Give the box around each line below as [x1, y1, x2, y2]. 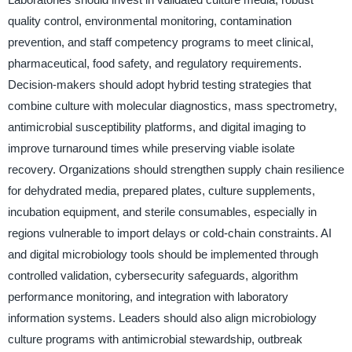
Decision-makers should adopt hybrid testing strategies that [7, 77, 311, 91]
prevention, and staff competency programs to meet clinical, [7, 35, 313, 49]
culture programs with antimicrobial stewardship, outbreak [7, 332, 302, 346]
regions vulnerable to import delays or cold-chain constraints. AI [7, 225, 332, 240]
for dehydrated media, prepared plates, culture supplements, [7, 183, 315, 197]
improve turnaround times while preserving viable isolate [7, 141, 295, 155]
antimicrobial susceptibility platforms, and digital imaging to [7, 119, 306, 134]
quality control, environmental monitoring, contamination [7, 13, 291, 27]
